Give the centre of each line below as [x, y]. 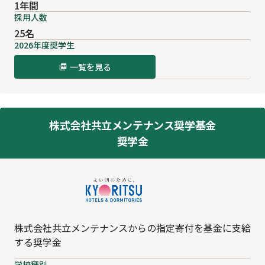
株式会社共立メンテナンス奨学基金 [132, 125]
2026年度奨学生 [44, 45]
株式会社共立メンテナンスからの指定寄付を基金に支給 [132, 227]
